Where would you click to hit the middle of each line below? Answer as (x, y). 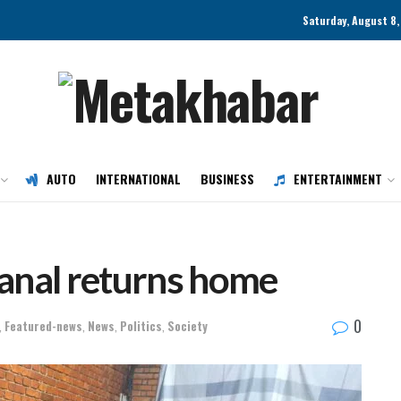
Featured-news (43, 325)
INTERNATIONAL (138, 179)
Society (188, 325)
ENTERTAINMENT (338, 179)
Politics (141, 325)
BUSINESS (227, 179)
